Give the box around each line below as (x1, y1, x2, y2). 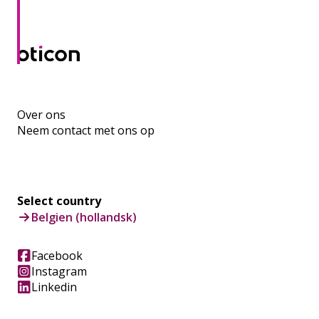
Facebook (31, 248, 83, 264)
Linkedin (31, 279, 77, 296)
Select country (17, 193, 101, 209)
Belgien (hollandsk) (31, 209, 137, 226)
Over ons (17, 107, 66, 123)
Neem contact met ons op (17, 122, 155, 139)
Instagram (31, 263, 87, 280)
